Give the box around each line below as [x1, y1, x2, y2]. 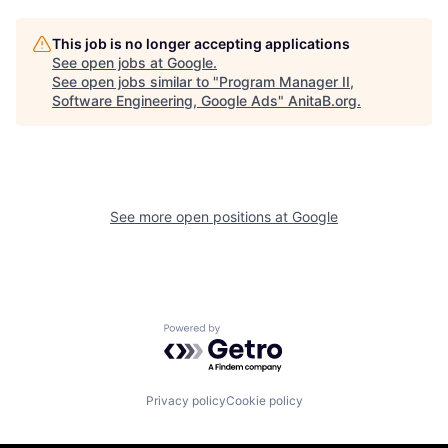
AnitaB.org [288, 92, 357, 110]
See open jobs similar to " [52, 73, 219, 91]
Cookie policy [225, 392, 303, 408]
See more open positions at [110, 208, 292, 226]
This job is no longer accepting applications [52, 35, 350, 53]
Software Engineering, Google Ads [52, 92, 278, 110]
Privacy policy [145, 392, 226, 408]
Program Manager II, [219, 73, 354, 91]
